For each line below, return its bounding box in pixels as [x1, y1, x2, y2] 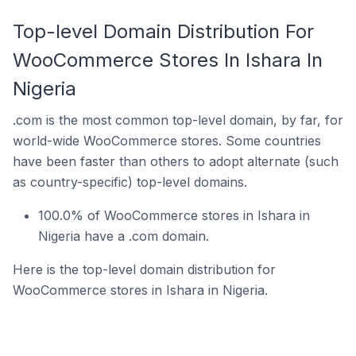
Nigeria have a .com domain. [38, 228, 209, 244]
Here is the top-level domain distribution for [13, 261, 276, 277]
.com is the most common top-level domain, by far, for [13, 112, 343, 128]
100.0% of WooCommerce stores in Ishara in [38, 207, 310, 223]
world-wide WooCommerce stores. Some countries [13, 133, 321, 149]
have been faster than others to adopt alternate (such [13, 153, 339, 169]
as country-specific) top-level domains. [13, 174, 247, 190]
